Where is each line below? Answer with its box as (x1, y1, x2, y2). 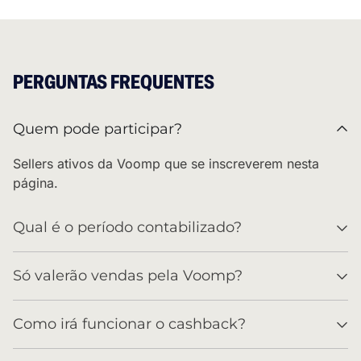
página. (13, 175, 58, 192)
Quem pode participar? (13, 120, 182, 139)
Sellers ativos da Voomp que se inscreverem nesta (13, 156, 319, 172)
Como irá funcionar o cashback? (13, 315, 246, 334)
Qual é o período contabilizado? (13, 218, 242, 237)
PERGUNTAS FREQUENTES (13, 69, 214, 95)
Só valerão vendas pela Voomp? (13, 267, 243, 285)
